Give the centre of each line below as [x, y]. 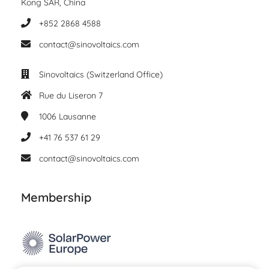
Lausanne [77, 117]
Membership [56, 198]
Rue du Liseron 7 [71, 96]
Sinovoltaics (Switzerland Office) [101, 75]
